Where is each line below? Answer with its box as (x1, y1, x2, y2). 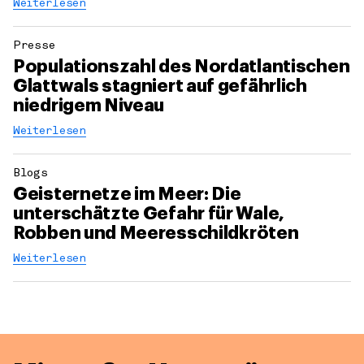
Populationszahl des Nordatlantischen (13, 58, 350, 76)
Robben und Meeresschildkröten (13, 224, 299, 243)
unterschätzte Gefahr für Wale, (13, 205, 285, 223)
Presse (13, 41, 55, 52)
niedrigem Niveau (13, 97, 165, 115)
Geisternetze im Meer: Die (13, 185, 241, 204)
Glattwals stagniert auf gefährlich (13, 77, 307, 96)
